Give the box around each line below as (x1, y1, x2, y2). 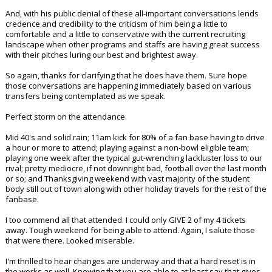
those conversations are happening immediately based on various (5, 80, 251, 92)
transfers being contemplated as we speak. (5, 90, 166, 102)
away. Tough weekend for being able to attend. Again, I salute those (5, 225, 255, 236)
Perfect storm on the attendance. (5, 111, 127, 123)
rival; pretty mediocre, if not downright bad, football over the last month (5, 163, 267, 174)
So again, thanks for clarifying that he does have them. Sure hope (5, 70, 247, 81)
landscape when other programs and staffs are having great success (5, 39, 260, 50)
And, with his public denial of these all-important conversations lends (5, 8, 259, 19)
